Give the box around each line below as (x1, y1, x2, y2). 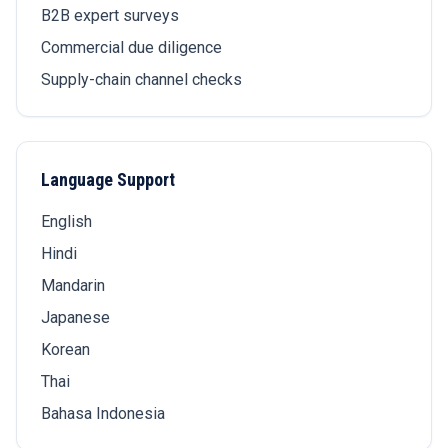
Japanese (41, 308, 110, 327)
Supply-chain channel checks (41, 70, 242, 89)
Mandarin (41, 276, 105, 295)
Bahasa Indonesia (41, 404, 165, 423)
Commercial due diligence (41, 38, 222, 57)
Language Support (41, 169, 175, 190)
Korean (41, 340, 90, 359)
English (41, 212, 92, 231)
